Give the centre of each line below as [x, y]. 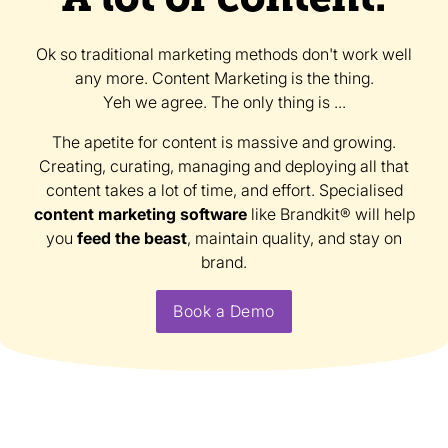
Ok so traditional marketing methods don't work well [224, 54]
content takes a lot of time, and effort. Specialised [224, 190]
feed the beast [132, 238]
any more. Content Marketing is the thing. [224, 78]
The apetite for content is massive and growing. [224, 142]
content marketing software [140, 214]
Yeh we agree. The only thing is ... [224, 102]
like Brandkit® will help [330, 214]
